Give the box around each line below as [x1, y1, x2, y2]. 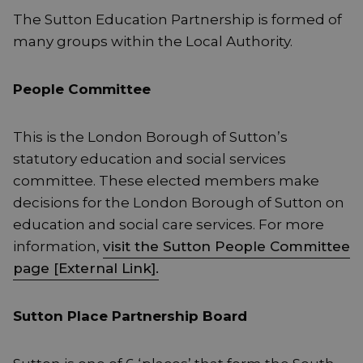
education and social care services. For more [13, 216, 324, 233]
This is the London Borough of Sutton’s [13, 129, 288, 146]
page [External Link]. [13, 260, 159, 277]
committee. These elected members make [13, 173, 319, 190]
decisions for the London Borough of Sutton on [13, 194, 344, 211]
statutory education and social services [13, 151, 286, 168]
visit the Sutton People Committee [103, 238, 350, 255]
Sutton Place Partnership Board [13, 308, 247, 325]
